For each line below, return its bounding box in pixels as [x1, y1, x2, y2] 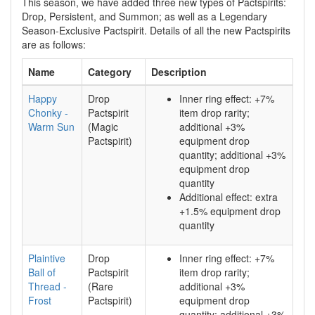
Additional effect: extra [179, 190, 278, 204]
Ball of [28, 265, 56, 279]
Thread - [28, 279, 67, 293]
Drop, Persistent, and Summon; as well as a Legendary [22, 9, 267, 23]
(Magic [88, 120, 118, 134]
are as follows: [22, 37, 86, 51]
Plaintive [28, 251, 65, 265]
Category [88, 65, 131, 79]
